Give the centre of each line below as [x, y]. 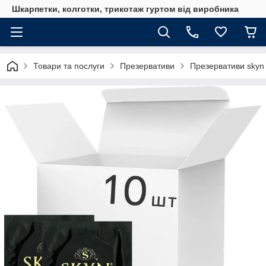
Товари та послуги [69, 66]
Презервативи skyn [227, 66]
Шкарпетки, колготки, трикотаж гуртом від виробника [125, 9]
